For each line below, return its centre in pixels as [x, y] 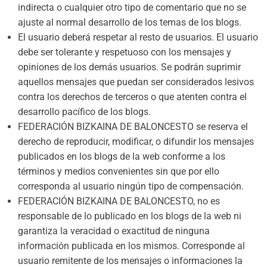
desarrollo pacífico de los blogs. [84, 112]
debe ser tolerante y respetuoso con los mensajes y [125, 52]
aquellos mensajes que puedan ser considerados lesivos [136, 82]
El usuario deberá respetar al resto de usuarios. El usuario [138, 37]
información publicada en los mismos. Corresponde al [131, 246]
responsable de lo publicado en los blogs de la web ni [130, 216]
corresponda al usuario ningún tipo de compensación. [131, 186]
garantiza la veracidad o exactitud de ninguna [114, 231]
